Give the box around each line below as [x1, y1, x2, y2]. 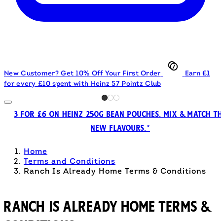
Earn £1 [184, 70, 210, 77]
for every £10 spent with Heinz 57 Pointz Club [4, 80, 161, 88]
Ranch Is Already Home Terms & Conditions [24, 167, 206, 176]
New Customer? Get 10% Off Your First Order [4, 70, 161, 77]
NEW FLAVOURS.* [91, 123, 150, 133]
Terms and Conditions [24, 157, 115, 166]
